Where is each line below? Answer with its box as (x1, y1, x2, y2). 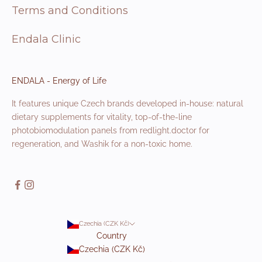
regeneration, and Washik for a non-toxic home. (12, 139, 192, 149)
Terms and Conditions (12, 4, 128, 18)
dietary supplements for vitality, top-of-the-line (12, 112, 192, 122)
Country (96, 231, 127, 241)
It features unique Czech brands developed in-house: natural (12, 99, 243, 109)
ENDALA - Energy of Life (12, 76, 106, 86)
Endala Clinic (12, 33, 81, 46)
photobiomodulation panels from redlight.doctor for (12, 126, 209, 136)
